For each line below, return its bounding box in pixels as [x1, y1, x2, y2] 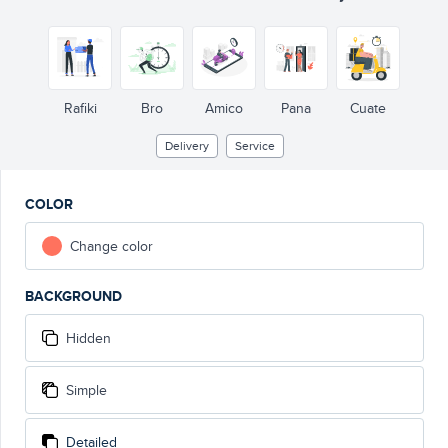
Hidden [66, 328, 111, 348]
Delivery [165, 137, 209, 154]
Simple [66, 380, 107, 400]
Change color [70, 236, 153, 256]
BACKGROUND [25, 286, 122, 306]
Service [235, 137, 275, 154]
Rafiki [63, 98, 97, 118]
